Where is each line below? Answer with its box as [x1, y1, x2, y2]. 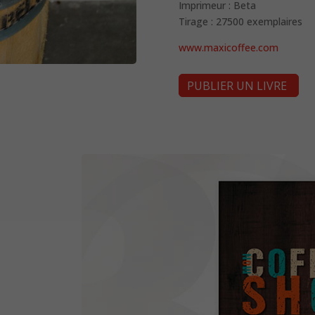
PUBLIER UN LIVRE [186, 77, 287, 94]
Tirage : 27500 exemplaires [178, 15, 302, 29]
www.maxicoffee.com [178, 41, 278, 55]
